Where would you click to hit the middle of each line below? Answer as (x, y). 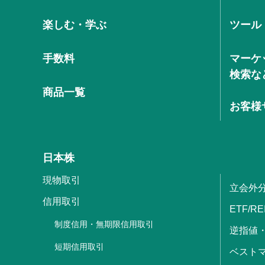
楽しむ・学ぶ (75, 25)
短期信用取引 (79, 246)
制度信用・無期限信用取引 (104, 224)
